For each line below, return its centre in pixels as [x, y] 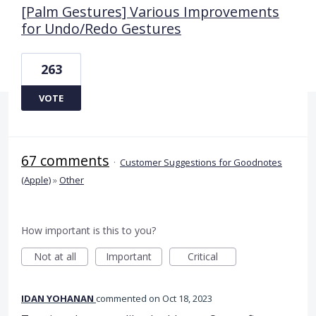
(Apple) [36, 180]
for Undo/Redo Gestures [101, 28]
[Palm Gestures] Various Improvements [150, 11]
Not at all [55, 256]
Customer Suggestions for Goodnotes [201, 162]
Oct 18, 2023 [187, 298]
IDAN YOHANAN [57, 298]
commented [122, 298]
